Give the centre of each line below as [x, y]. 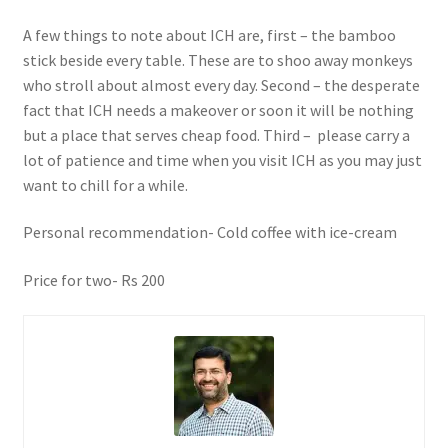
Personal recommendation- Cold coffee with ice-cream [209, 232]
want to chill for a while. [105, 184]
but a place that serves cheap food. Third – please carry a [216, 134]
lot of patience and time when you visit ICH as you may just [222, 159]
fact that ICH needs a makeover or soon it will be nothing [218, 109]
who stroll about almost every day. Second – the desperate [221, 84]
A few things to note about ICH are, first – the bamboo [209, 34]
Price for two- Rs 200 [93, 279]
